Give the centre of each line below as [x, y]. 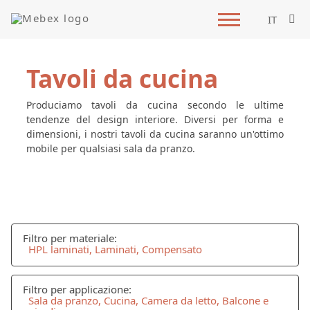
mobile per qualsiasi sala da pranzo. [111, 148]
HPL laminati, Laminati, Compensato [115, 249]
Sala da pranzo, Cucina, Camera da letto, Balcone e [148, 301]
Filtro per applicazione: [77, 290]
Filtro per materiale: [70, 238]
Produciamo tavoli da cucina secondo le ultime [155, 104]
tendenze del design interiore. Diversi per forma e [155, 119]
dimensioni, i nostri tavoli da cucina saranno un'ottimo [155, 134]
